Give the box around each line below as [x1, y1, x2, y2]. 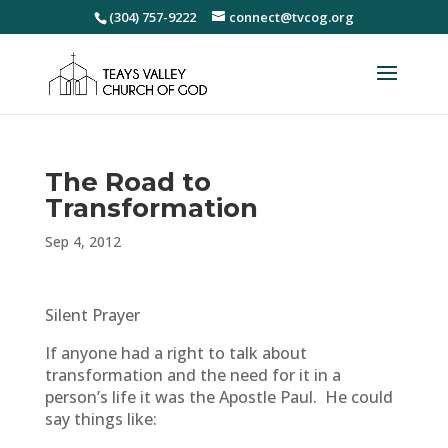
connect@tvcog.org [228, 7, 354, 26]
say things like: [44, 408, 157, 430]
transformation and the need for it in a [44, 364, 341, 386]
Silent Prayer [44, 304, 140, 326]
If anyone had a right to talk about [44, 342, 307, 364]
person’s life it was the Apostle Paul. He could [44, 386, 393, 408]
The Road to [44, 166, 211, 198]
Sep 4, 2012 [44, 232, 121, 251]
